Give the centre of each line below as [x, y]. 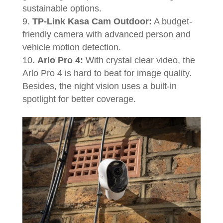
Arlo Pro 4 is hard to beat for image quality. [107, 73]
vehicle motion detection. [73, 47]
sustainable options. [63, 8]
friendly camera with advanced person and [106, 34]
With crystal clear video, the [139, 60]
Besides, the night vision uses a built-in [99, 86]
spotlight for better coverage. [80, 99]
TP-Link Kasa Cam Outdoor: [92, 21]
